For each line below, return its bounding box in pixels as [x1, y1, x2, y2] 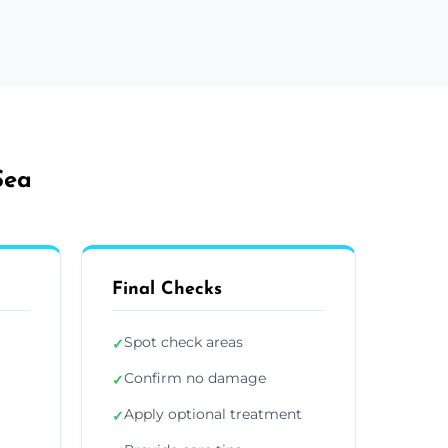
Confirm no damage [124, 368, 266, 387]
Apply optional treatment [124, 404, 302, 423]
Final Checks [112, 279, 222, 299]
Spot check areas [124, 332, 243, 351]
